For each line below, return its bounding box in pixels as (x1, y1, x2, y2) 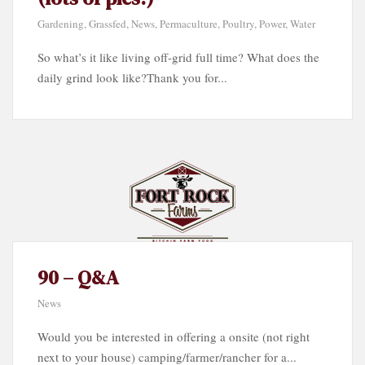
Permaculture (160, 15, 218, 31)
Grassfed (89, 15, 126, 31)
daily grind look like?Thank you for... (37, 68, 227, 86)
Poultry (222, 15, 254, 31)
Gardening (37, 15, 84, 31)
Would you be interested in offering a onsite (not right (37, 328, 310, 345)
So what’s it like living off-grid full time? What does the (37, 48, 319, 65)
